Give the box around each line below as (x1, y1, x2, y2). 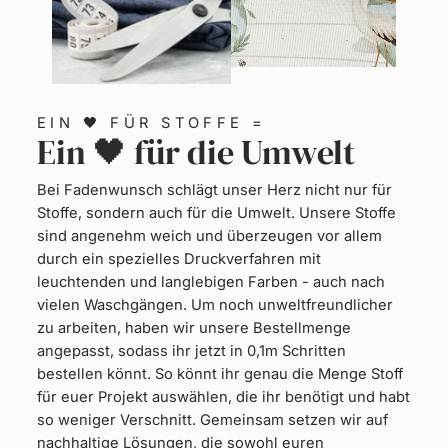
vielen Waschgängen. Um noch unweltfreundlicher (37, 295, 393, 314)
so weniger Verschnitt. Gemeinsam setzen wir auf (37, 410, 388, 429)
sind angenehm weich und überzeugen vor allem (37, 226, 382, 245)
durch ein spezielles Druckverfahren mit (37, 249, 321, 268)
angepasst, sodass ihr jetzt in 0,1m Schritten (37, 341, 346, 360)
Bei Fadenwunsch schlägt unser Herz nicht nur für (37, 180, 392, 199)
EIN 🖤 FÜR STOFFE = (37, 113, 267, 132)
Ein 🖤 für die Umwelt (37, 128, 355, 175)
